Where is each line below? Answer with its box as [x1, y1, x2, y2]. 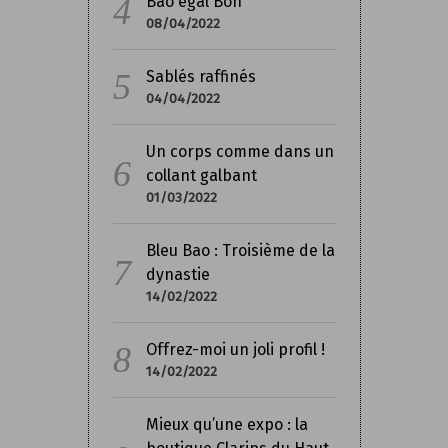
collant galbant [145, 166, 257, 186]
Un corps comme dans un [145, 142, 334, 162]
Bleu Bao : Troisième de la [145, 241, 335, 261]
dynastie [145, 265, 210, 285]
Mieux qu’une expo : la [145, 415, 308, 435]
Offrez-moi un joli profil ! [145, 340, 325, 360]
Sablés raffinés [145, 67, 256, 87]
